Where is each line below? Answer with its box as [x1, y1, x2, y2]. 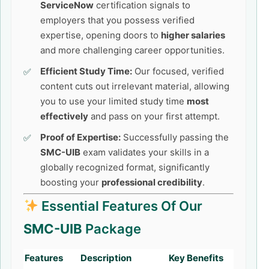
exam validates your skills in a [80, 147, 209, 158]
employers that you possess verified [40, 14, 195, 26]
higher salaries [161, 29, 225, 41]
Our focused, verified [132, 65, 224, 77]
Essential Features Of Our [38, 198, 203, 214]
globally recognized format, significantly [40, 162, 210, 173]
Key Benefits [169, 252, 223, 264]
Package [82, 221, 141, 237]
